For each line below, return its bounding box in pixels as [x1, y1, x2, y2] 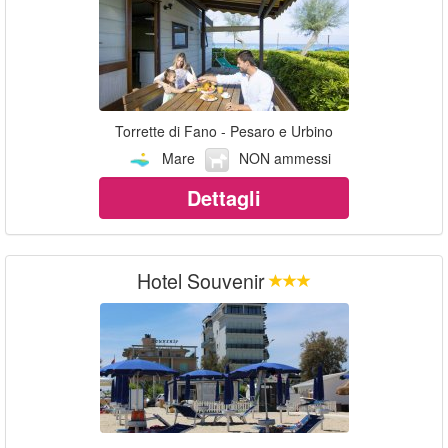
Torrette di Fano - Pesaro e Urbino [115, 120, 333, 141]
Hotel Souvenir [137, 266, 265, 296]
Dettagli [187, 183, 261, 213]
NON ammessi [238, 147, 331, 168]
